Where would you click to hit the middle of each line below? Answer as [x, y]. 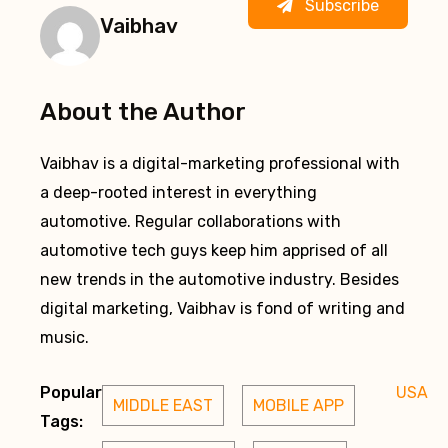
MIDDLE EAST [163, 405]
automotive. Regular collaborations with [190, 222]
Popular [71, 392]
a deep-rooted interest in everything [178, 193]
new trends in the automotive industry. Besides [219, 280]
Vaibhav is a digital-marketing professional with [220, 164]
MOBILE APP [298, 405]
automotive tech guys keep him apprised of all [214, 251]
